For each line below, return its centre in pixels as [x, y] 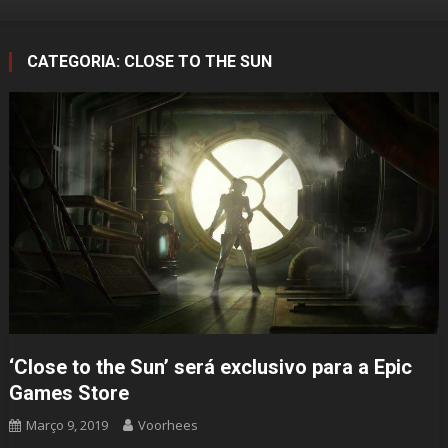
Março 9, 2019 [66, 425]
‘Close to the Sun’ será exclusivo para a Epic [210, 367]
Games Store [68, 393]
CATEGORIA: [75, 62]
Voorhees [167, 425]
